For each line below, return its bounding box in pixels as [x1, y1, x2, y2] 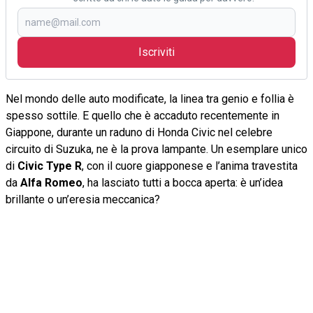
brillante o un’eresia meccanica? [6, 192, 160, 206]
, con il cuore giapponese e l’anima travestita [82, 159, 298, 173]
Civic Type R [17, 159, 82, 173]
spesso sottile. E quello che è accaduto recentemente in [6, 108, 279, 122]
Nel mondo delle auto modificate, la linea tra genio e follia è [6, 92, 294, 105]
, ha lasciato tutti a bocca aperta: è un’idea [82, 175, 283, 189]
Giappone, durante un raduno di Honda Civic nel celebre [6, 125, 272, 139]
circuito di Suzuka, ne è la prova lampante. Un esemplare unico [6, 142, 307, 156]
